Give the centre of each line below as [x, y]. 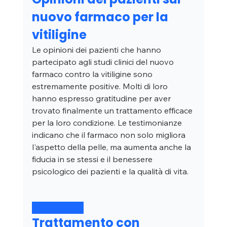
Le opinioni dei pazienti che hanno [97, 50]
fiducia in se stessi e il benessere [93, 159]
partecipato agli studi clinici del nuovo [104, 62]
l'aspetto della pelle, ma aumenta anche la [112, 147]
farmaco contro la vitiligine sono [93, 74]
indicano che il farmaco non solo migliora [109, 135]
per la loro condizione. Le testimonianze [108, 123]
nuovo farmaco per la [101, 17]
